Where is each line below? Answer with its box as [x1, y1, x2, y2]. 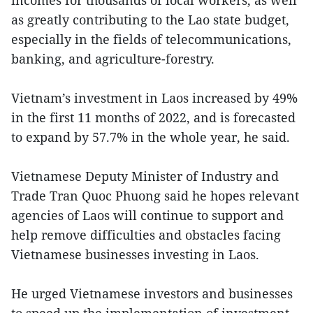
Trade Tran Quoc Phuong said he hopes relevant [11, 187, 299, 204]
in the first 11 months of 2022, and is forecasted [11, 109, 296, 126]
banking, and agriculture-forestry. [11, 50, 218, 67]
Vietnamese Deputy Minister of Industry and [11, 168, 279, 184]
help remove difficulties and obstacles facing [11, 226, 281, 243]
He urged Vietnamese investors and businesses [11, 285, 293, 302]
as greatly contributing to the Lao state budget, [11, 11, 289, 28]
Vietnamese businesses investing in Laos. [11, 246, 263, 263]
